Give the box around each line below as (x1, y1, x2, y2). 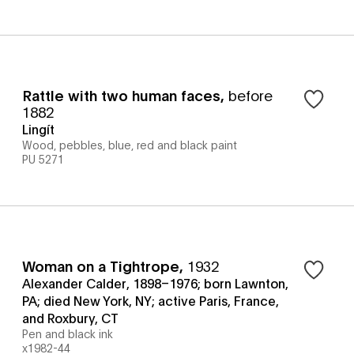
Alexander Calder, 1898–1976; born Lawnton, (22, 274, 288, 291)
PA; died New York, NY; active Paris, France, (22, 292, 279, 308)
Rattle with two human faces (22, 85, 220, 104)
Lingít (22, 120, 55, 137)
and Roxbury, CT (22, 309, 119, 326)
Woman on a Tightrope (22, 256, 179, 275)
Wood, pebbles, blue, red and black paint (22, 137, 237, 152)
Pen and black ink (22, 326, 113, 341)
